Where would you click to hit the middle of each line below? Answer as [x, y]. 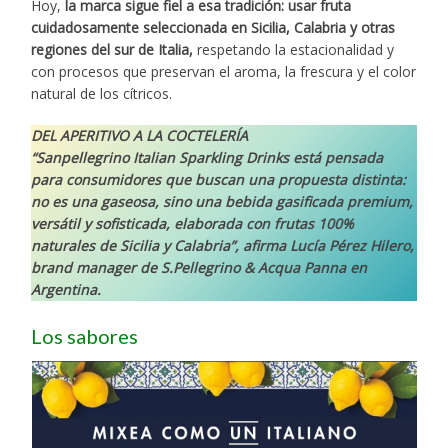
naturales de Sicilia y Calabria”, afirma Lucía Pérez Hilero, [223, 245]
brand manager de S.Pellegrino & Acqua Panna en [199, 267]
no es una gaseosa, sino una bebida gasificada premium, [222, 201]
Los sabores [85, 335]
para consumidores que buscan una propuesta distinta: [219, 179]
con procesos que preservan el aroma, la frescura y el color [224, 71]
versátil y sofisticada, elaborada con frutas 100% [193, 223]
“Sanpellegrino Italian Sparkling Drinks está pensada [207, 157]
